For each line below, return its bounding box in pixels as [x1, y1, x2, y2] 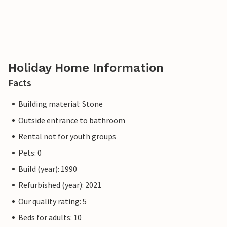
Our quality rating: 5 [18, 196, 87, 207]
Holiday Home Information [8, 61, 164, 75]
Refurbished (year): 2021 [18, 180, 101, 191]
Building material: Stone [18, 99, 103, 109]
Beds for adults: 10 [18, 212, 82, 223]
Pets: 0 [18, 147, 42, 158]
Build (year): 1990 [18, 164, 77, 174]
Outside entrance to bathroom [18, 115, 125, 126]
